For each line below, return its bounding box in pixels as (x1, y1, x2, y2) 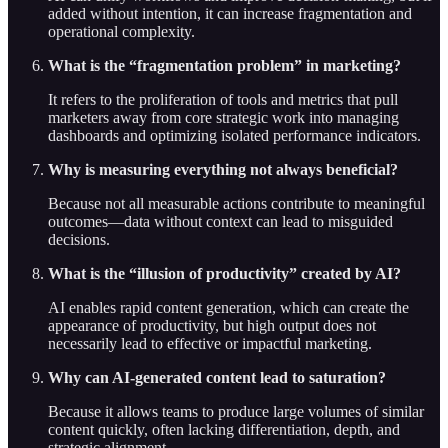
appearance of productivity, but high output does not (48, 317, 376, 335)
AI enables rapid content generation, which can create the (48, 299, 409, 317)
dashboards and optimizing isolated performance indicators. (48, 127, 421, 145)
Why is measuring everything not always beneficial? (48, 161, 398, 179)
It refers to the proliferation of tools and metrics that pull (48, 91, 398, 109)
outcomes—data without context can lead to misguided (48, 213, 393, 231)
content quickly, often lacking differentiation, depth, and (48, 421, 400, 439)
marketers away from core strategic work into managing (48, 109, 399, 127)
